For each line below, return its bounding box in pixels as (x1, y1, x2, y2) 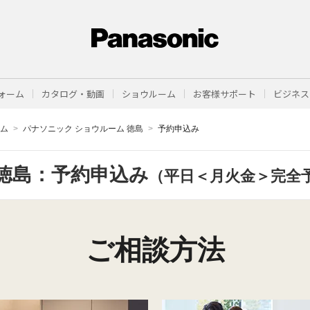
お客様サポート (193, 87, 256, 100)
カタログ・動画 (42, 87, 104, 100)
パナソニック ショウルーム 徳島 (23, 124, 143, 134)
